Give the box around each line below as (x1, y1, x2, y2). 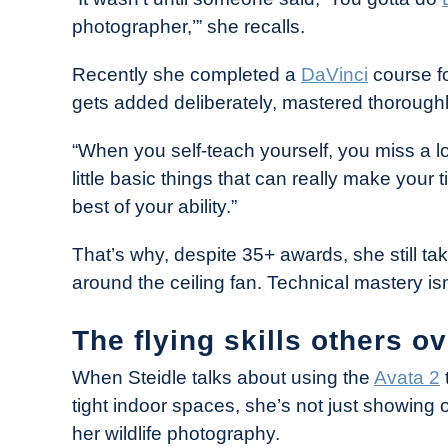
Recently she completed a (72, 63, 301, 85)
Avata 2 (374, 367, 440, 389)
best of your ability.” (72, 195, 237, 217)
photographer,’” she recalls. (72, 15, 305, 37)
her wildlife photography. (72, 423, 280, 445)
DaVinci (301, 63, 368, 85)
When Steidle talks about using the (72, 367, 374, 389)
